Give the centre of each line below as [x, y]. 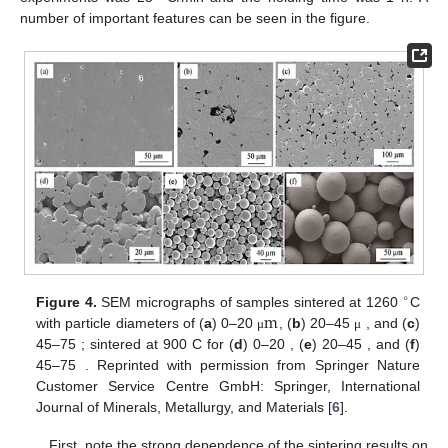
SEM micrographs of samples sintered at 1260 [249, 301]
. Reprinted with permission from [313, 364]
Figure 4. [66, 301]
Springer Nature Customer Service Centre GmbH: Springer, [228, 385]
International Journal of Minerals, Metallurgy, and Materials [228, 406]
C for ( [265, 343]
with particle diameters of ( [122, 322]
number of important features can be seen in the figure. [195, 17]
